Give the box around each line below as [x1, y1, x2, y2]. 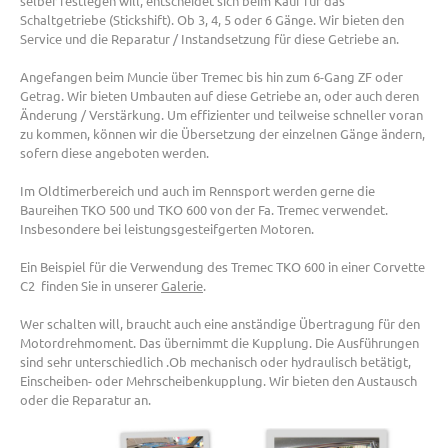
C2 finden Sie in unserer [20, 277, 161, 295]
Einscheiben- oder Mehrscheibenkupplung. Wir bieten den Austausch [20, 372, 417, 390]
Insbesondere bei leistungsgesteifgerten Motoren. [20, 220, 314, 238]
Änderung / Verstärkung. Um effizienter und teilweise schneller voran [20, 106, 423, 124]
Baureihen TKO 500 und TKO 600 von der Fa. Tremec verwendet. [20, 201, 388, 219]
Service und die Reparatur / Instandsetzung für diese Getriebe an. [20, 30, 399, 48]
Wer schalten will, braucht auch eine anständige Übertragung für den [20, 315, 420, 333]
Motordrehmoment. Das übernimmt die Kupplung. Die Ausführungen [20, 334, 419, 352]
